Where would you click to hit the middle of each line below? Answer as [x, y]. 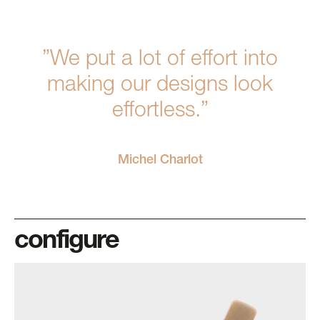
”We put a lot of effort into [160, 60]
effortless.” [160, 112]
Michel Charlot [160, 160]
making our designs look [160, 86]
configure [66, 242]
